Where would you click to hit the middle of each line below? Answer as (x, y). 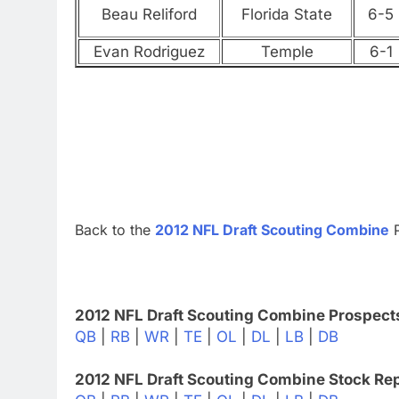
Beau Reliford (149, 15)
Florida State (287, 15)
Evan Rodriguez (149, 52)
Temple (287, 52)
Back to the (115, 229)
